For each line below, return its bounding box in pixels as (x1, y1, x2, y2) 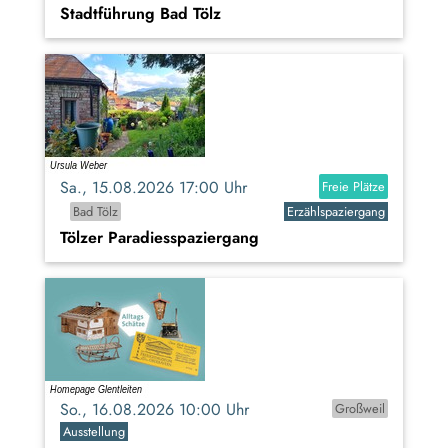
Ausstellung (63, 422, 126, 442)
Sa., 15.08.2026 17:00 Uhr (60, 176, 262, 200)
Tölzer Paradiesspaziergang (60, 226, 259, 250)
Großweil (334, 399, 385, 419)
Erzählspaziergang (286, 202, 385, 222)
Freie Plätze (321, 177, 385, 197)
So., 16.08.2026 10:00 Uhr (60, 398, 264, 422)
